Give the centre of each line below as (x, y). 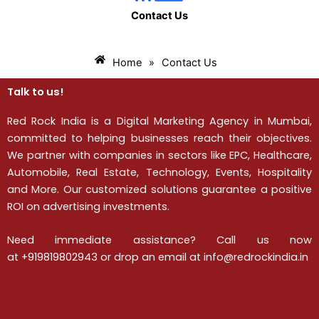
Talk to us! (35, 92)
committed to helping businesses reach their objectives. (159, 138)
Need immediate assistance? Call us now (159, 240)
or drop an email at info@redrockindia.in (203, 257)
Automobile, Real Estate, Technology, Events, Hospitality (159, 173)
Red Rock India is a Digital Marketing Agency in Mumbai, (159, 121)
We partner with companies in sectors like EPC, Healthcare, (159, 156)
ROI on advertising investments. (88, 207)
